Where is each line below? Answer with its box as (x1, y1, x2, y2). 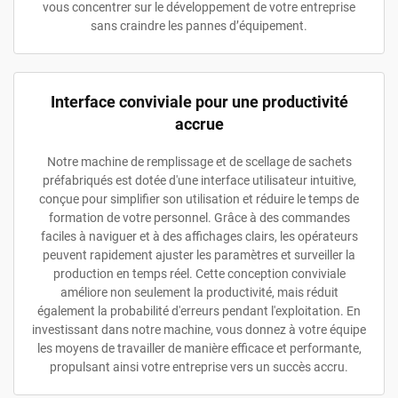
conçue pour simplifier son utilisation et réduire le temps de (39, 191, 359, 206)
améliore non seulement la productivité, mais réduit (60, 284, 338, 299)
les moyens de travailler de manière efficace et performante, (36, 340, 362, 355)
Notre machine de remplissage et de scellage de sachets (46, 154, 352, 169)
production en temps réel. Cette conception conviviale (52, 266, 346, 281)
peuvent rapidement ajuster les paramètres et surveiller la (43, 247, 355, 262)
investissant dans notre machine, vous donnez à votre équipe (32, 322, 366, 337)
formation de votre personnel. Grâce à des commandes (48, 210, 350, 225)
